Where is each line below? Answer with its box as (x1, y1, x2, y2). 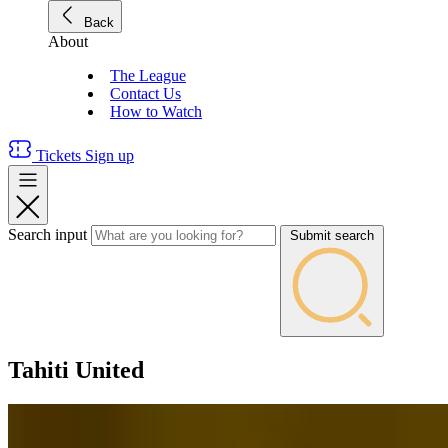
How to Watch (110, 103, 202, 120)
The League (110, 67, 186, 84)
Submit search (290, 228, 374, 243)
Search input (8, 226, 87, 243)
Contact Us (110, 85, 181, 102)
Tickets (36, 147, 81, 164)
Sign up (85, 147, 134, 164)
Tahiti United (8, 356, 144, 383)
